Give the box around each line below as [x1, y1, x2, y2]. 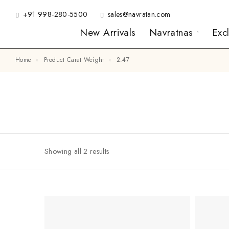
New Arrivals [79, 26, 136, 39]
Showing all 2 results [44, 146, 109, 157]
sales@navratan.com [108, 9, 171, 19]
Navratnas [149, 26, 193, 39]
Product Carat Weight [47, 55, 104, 64]
